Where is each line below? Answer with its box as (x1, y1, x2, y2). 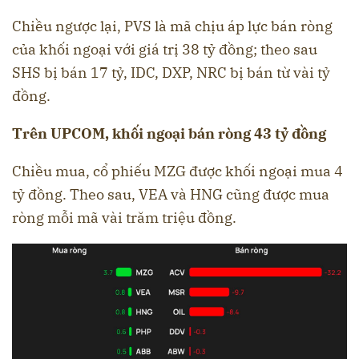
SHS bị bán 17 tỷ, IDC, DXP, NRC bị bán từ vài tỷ (12, 63, 330, 82)
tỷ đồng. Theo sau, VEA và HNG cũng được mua (12, 185, 329, 204)
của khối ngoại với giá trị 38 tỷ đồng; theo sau (12, 40, 317, 58)
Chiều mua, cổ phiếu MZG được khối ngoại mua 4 (12, 162, 343, 180)
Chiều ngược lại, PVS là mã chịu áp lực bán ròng (12, 17, 333, 35)
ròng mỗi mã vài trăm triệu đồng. (12, 208, 240, 227)
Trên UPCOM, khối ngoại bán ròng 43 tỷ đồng (12, 124, 329, 143)
